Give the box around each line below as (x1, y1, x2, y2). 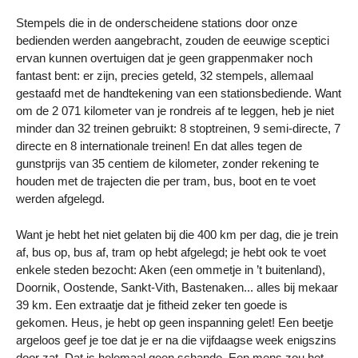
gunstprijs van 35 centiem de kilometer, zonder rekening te (16, 157, 319, 171)
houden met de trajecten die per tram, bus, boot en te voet (16, 174, 316, 189)
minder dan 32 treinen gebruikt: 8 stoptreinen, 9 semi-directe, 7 (16, 121, 340, 136)
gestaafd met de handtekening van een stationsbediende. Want (16, 86, 341, 101)
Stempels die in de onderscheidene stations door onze (16, 16, 297, 30)
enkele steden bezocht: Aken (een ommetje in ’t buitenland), (16, 262, 325, 276)
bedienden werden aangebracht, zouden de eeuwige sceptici (16, 34, 329, 48)
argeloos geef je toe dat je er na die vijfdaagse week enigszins (16, 332, 336, 347)
